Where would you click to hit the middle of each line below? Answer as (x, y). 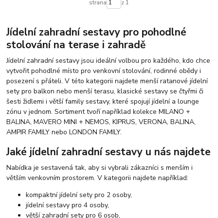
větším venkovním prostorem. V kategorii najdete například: (98, 178)
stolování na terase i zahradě (76, 45)
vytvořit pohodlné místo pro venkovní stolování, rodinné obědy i (104, 71)
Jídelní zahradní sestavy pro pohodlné (97, 32)
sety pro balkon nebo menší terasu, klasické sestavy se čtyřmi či (105, 91)
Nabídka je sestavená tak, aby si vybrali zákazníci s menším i (100, 168)
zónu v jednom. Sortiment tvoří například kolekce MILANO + (99, 111)
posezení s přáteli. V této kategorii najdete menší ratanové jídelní (107, 81)
